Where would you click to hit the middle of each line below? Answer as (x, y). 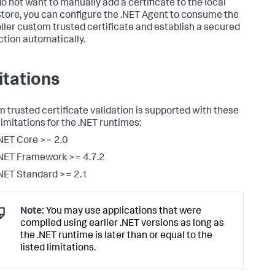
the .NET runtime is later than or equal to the (116, 237)
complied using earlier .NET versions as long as (122, 224)
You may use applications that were (123, 212)
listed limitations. (58, 249)
